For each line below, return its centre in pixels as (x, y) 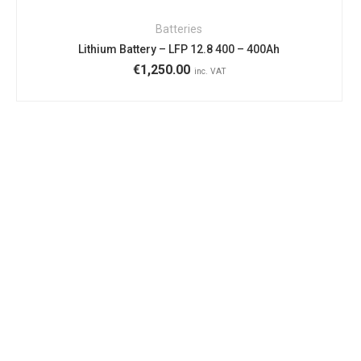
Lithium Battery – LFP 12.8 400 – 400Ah (179, 50)
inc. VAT (211, 72)
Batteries (179, 29)
